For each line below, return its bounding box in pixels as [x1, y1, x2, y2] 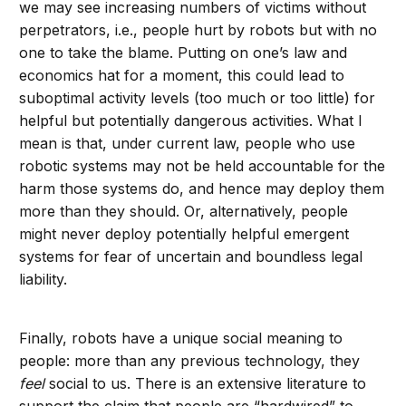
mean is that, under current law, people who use [19, 134, 356, 153]
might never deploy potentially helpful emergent [19, 225, 350, 244]
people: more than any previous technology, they [19, 352, 361, 371]
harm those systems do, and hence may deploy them [19, 179, 385, 198]
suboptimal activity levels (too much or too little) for [19, 89, 376, 108]
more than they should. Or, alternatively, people [19, 202, 349, 221]
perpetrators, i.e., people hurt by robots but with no [19, 21, 378, 40]
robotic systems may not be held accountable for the [19, 157, 386, 176]
